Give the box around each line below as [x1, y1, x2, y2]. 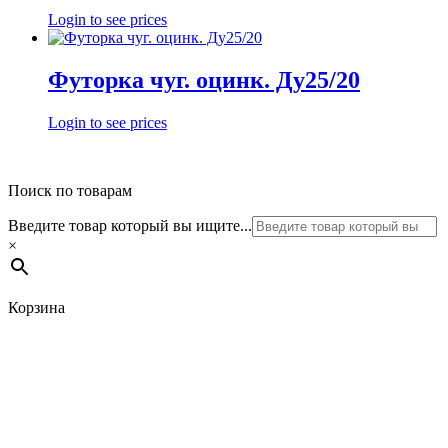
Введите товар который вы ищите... [8, 216, 252, 234]
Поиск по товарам [8, 181, 132, 199]
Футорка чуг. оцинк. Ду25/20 [48, 67, 360, 94]
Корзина [8, 298, 65, 316]
